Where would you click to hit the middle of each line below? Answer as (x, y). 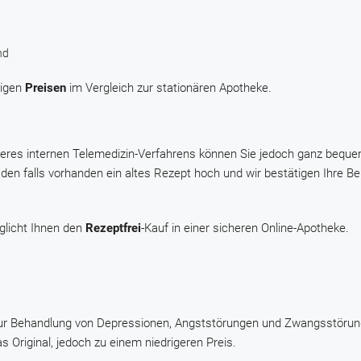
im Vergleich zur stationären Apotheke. (169, 88)
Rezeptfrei (113, 228)
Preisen (46, 88)
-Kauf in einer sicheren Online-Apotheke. (245, 228)
